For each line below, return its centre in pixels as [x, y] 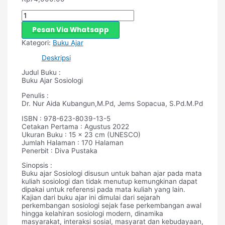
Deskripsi [56, 58]
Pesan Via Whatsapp [70, 30]
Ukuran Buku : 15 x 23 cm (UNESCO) [81, 134]
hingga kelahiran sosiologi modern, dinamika [92, 214]
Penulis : [35, 96]
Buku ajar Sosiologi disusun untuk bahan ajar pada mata [111, 174]
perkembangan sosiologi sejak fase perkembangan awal [111, 206]
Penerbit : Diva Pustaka [59, 150]
